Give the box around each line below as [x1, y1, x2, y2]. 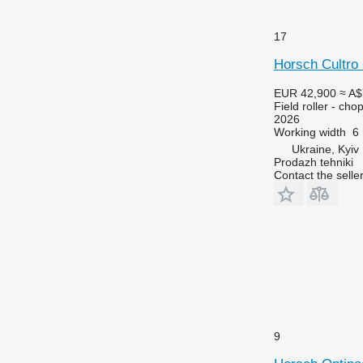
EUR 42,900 [273, 86, 336, 100]
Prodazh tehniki [273, 155, 353, 169]
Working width [273, 125, 346, 139]
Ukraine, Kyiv [291, 142, 359, 156]
